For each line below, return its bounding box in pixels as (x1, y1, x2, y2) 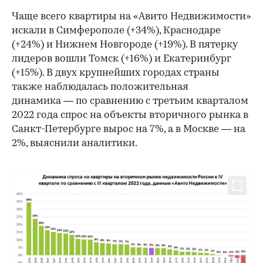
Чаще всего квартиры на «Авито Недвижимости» (12, 11, 251, 22)
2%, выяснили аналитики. (12, 138, 137, 149)
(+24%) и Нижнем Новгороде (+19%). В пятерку (12, 39, 238, 50)
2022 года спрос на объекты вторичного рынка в (12, 110, 248, 120)
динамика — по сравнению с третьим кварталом (12, 96, 248, 106)
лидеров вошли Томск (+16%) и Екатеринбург (12, 53, 231, 64)
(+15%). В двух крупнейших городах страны (12, 68, 220, 78)
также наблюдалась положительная (12, 82, 188, 92)
